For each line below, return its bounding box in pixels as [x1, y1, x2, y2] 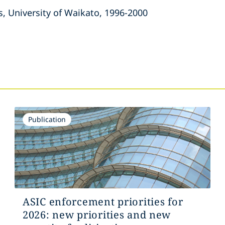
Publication [28, 115, 66, 124]
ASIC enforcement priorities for [22, 195, 183, 208]
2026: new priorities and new [22, 208, 171, 221]
